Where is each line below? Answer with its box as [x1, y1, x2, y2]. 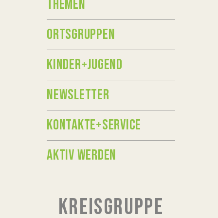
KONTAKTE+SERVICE [47, 116, 141, 134]
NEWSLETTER [47, 86, 109, 104]
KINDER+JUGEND [47, 56, 123, 73]
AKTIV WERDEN [47, 146, 116, 164]
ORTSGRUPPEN [47, 26, 115, 43]
